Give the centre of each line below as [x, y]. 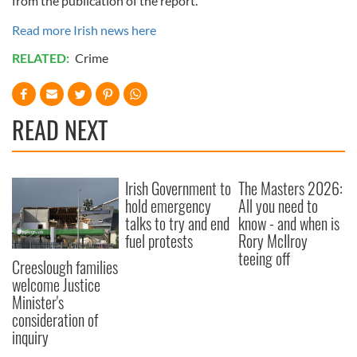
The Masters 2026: [291, 188]
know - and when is [289, 223]
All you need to [279, 206]
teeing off [265, 258]
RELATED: [42, 58]
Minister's [38, 302]
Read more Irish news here [84, 30]
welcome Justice [56, 285]
